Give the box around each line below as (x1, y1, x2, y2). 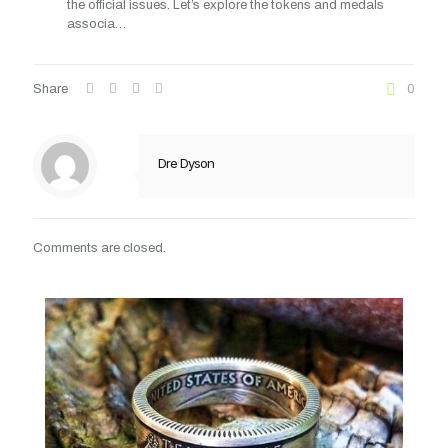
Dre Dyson (158, 155, 214, 171)
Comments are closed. (33, 241, 166, 255)
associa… (66, 17, 126, 31)
